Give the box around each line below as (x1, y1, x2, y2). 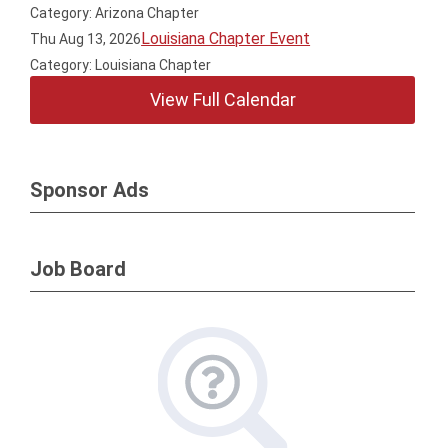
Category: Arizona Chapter (30, 5, 200, 21)
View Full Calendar (149, 89, 296, 110)
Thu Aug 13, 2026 (30, 31, 142, 47)
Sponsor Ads (30, 178, 149, 202)
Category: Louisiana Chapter (30, 57, 212, 73)
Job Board (30, 257, 126, 281)
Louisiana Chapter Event (141, 29, 311, 48)
